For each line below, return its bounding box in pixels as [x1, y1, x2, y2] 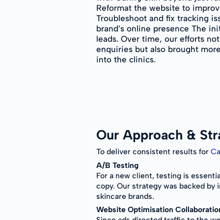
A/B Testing [96, 160, 138, 170]
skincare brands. [96, 191, 154, 201]
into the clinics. [96, 55, 156, 65]
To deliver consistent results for [96, 146, 211, 156]
